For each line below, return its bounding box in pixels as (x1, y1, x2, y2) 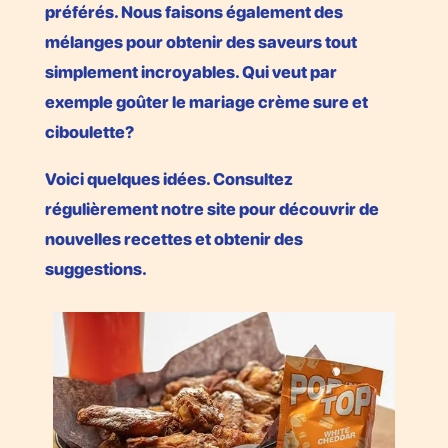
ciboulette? (44, 121, 134, 142)
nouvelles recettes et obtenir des (44, 228, 303, 249)
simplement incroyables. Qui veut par (44, 61, 337, 82)
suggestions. (44, 258, 147, 279)
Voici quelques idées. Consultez (44, 168, 293, 189)
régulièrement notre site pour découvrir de (44, 198, 379, 219)
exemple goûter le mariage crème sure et (44, 91, 368, 112)
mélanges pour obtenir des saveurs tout (44, 31, 357, 52)
